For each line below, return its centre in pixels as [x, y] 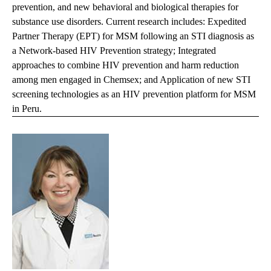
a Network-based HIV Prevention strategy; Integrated [114, 51]
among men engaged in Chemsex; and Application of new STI [131, 80]
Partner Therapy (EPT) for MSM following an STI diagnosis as [133, 36]
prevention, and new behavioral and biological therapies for [125, 7]
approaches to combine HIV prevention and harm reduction [126, 65]
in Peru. [27, 109]
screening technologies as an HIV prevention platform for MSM [134, 94]
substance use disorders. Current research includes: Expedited [129, 22]
